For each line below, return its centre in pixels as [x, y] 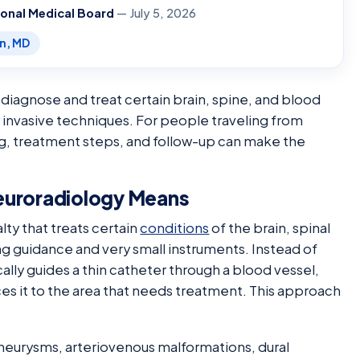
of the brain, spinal [270, 227]
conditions [175, 227]
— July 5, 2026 [155, 12]
